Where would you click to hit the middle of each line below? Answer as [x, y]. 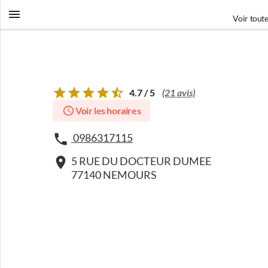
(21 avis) [179, 93]
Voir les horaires [108, 111]
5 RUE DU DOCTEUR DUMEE [141, 161]
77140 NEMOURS [114, 175]
